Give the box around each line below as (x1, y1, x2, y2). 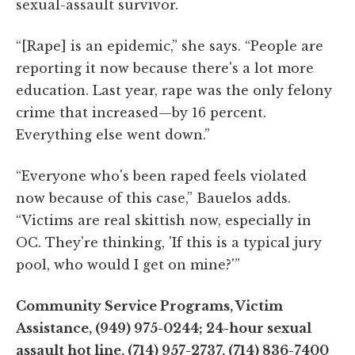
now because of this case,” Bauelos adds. (16, 189, 291, 206)
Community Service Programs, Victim (16, 297, 283, 314)
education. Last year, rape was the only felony (16, 82, 332, 98)
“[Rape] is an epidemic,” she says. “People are (16, 37, 323, 54)
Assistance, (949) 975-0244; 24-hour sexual (16, 319, 311, 336)
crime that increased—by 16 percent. (16, 104, 266, 120)
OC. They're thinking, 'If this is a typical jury (16, 234, 322, 250)
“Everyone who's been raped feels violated (16, 167, 307, 184)
